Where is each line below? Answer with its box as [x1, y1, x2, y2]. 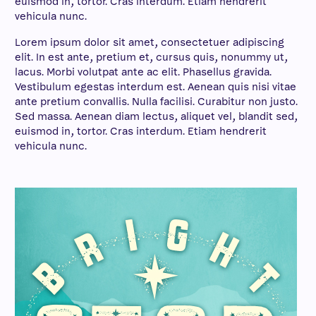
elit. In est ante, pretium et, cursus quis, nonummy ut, [15, 50, 288, 64]
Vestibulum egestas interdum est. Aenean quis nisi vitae [15, 80, 296, 94]
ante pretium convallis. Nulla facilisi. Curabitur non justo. [15, 95, 298, 109]
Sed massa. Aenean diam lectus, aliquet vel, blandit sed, [15, 109, 298, 123]
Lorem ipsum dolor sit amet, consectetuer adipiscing [15, 35, 284, 49]
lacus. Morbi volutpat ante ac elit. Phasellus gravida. [15, 65, 272, 79]
